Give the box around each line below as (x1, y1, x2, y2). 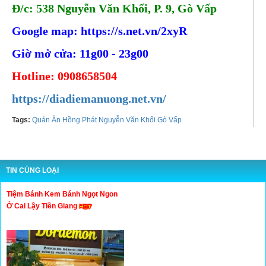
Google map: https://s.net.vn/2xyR (12, 24, 187, 37)
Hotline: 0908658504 (12, 69, 117, 83)
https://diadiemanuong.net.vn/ (12, 91, 166, 105)
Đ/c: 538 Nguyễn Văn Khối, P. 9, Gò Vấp (12, 1, 217, 15)
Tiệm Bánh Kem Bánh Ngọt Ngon (7, 189, 118, 198)
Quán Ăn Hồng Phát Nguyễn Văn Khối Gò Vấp (32, 115, 182, 124)
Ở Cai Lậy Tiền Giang (7, 201, 79, 210)
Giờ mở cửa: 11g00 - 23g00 (12, 46, 148, 60)
